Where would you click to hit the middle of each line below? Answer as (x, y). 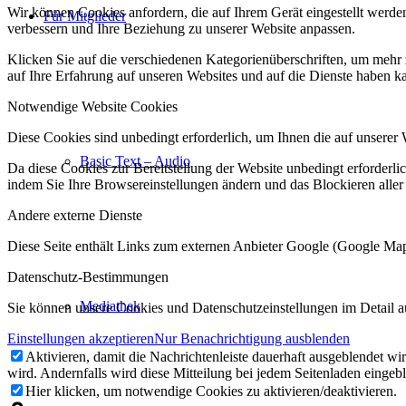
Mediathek (110, 306)
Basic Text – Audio (135, 161)
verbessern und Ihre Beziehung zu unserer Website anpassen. (181, 28)
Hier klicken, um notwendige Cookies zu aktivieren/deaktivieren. (211, 391)
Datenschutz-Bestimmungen (88, 276)
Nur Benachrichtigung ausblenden (252, 338)
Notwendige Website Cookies (92, 106)
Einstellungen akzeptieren (81, 338)
